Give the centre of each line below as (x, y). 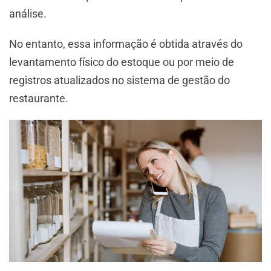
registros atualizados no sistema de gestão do (119, 80)
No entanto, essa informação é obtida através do (126, 44)
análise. (29, 14)
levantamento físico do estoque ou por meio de (122, 62)
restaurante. (39, 99)
